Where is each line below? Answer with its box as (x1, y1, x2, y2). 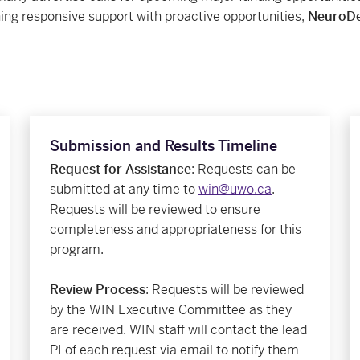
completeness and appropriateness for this (50, 220, 301, 238)
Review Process (50, 280, 145, 298)
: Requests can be (191, 160, 296, 178)
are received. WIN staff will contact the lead (50, 321, 307, 338)
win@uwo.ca (198, 180, 272, 198)
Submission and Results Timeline (50, 136, 277, 155)
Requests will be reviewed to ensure (50, 200, 260, 218)
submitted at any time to (50, 180, 198, 198)
